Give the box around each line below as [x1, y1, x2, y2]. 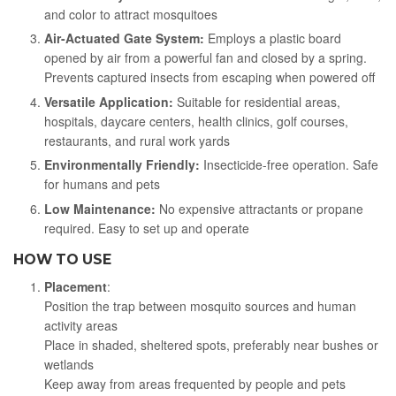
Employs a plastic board [204, 29, 341, 48]
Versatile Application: [44, 92, 173, 110]
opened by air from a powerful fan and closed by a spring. [44, 49, 367, 67]
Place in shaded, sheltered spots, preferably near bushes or [44, 335, 378, 354]
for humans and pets [44, 175, 160, 194]
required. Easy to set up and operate [44, 219, 249, 237]
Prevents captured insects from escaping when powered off [44, 68, 375, 87]
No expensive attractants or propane [156, 200, 363, 217]
